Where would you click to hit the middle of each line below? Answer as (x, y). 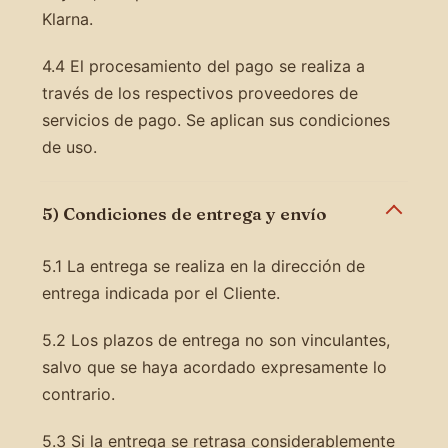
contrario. (78, 393)
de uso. (69, 146)
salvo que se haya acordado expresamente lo (214, 366)
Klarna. (67, 18)
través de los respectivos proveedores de (199, 92)
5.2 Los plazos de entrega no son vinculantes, (215, 339)
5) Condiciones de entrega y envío (183, 213)
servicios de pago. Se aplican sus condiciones (215, 119)
